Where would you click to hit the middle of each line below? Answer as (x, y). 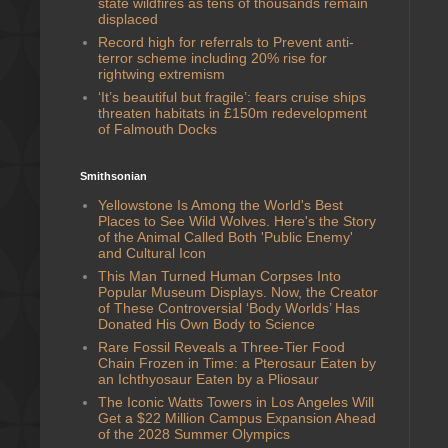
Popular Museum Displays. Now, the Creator (237, 291)
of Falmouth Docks (157, 128)
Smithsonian (113, 176)
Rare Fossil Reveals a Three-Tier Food (221, 346)
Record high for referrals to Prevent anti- (225, 41)
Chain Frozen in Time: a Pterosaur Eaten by (236, 362)
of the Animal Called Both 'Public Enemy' (225, 236)
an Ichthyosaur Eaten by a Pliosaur (208, 378)
